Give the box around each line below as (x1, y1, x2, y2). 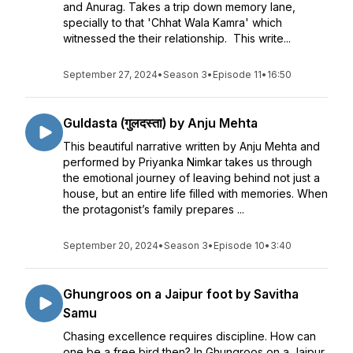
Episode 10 (214, 240, 265, 251)
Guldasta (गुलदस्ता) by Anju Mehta (63, 115, 258, 131)
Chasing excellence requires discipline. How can (63, 329, 316, 343)
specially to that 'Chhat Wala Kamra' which (63, 16, 282, 29)
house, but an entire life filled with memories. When (63, 187, 328, 200)
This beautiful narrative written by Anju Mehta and (63, 139, 320, 153)
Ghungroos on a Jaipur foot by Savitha (63, 286, 299, 302)
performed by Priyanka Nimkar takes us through (63, 155, 312, 169)
